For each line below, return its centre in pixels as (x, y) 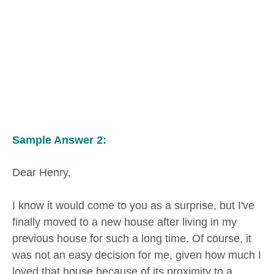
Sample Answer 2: (59, 140)
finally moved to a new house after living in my (124, 222)
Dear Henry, (42, 173)
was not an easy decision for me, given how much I (137, 255)
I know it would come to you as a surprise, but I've (133, 206)
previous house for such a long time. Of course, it (132, 239)
